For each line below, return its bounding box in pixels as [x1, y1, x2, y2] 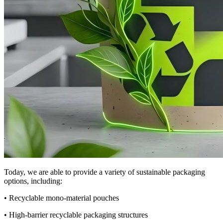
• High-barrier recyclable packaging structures [4, 210, 148, 219]
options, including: [4, 176, 62, 185]
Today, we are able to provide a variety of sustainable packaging [4, 167, 205, 176]
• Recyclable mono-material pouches [4, 193, 119, 202]
